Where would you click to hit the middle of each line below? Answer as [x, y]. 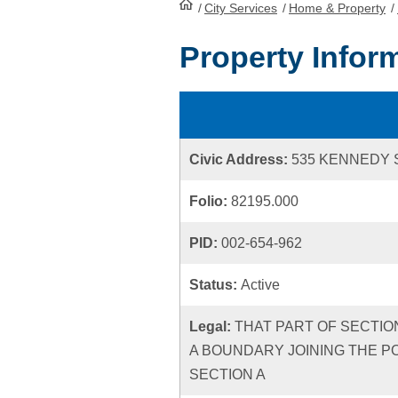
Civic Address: [240, 159]
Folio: [210, 201]
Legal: [212, 326]
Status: [215, 285]
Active [260, 285]
